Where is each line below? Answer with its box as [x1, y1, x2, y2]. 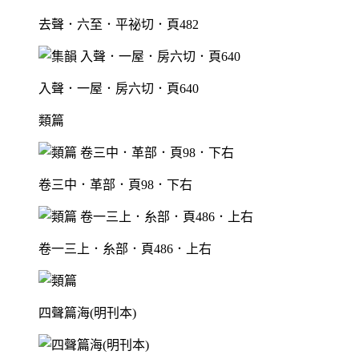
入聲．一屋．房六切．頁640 [38, 82, 199, 96]
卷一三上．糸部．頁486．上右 [38, 242, 212, 256]
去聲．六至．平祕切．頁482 [38, 18, 199, 32]
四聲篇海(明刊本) [38, 306, 136, 321]
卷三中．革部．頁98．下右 [38, 178, 192, 192]
